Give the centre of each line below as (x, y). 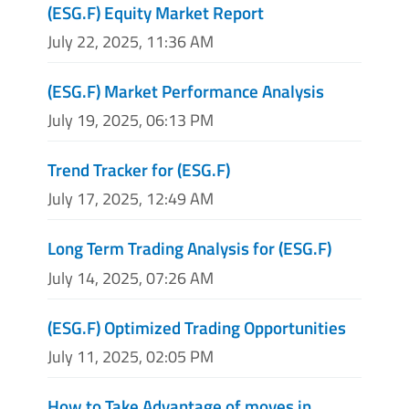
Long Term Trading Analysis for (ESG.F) (189, 248)
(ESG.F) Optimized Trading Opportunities (197, 327)
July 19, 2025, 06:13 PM (131, 121)
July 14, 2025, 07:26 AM (131, 278)
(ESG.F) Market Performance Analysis (186, 91)
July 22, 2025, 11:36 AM (131, 42)
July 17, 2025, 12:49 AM (131, 199)
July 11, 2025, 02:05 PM (131, 356)
